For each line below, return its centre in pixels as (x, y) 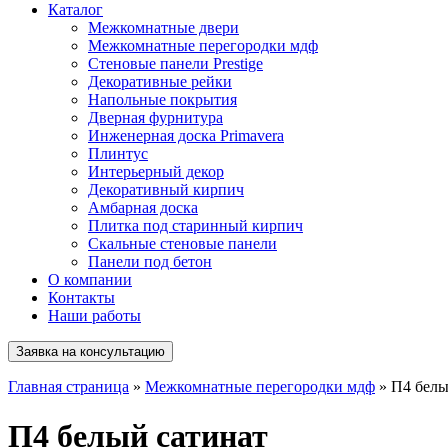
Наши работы (94, 316)
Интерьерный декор (156, 172)
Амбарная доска (143, 208)
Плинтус (118, 154)
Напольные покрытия (162, 100)
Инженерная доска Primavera (186, 136)
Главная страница (68, 387)
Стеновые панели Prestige (175, 64)
